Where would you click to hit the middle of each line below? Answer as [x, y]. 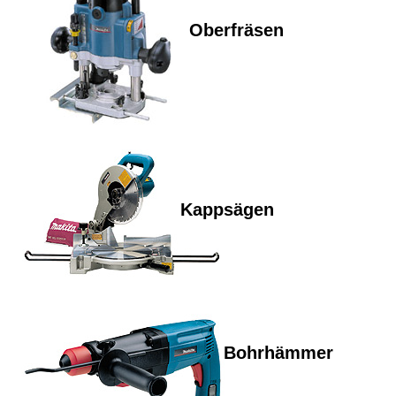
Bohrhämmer [278, 353]
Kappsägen [227, 209]
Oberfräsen [236, 30]
